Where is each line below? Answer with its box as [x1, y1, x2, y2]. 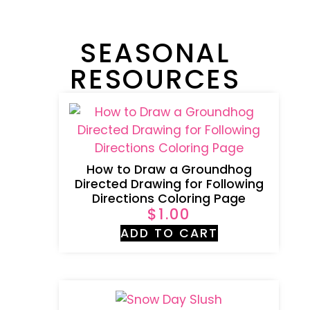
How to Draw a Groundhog [86, 161, 252, 178]
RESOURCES [69, 60, 241, 98]
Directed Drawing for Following [74, 175, 264, 192]
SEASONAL [80, 33, 230, 72]
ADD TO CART [120, 224, 218, 241]
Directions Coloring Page [92, 190, 246, 207]
